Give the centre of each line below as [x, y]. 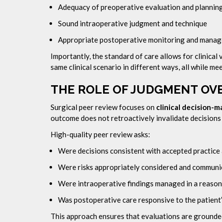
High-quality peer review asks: [100, 134]
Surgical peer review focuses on [103, 107]
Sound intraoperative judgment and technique [133, 23]
